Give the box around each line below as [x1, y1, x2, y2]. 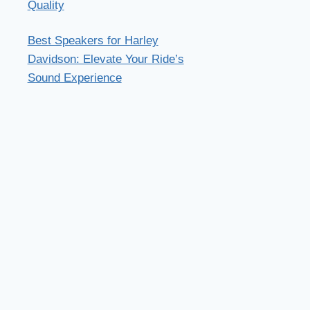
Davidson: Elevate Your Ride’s [27, 53, 184, 66]
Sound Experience [27, 71, 122, 85]
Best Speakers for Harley [27, 34, 158, 48]
